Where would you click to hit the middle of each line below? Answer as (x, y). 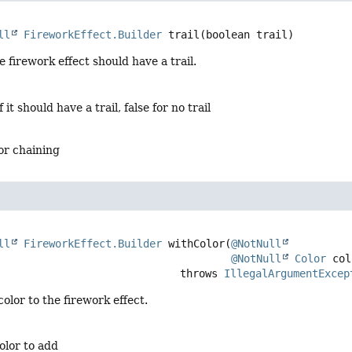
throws (202, 273)
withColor (197, 243)
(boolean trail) (247, 35)
